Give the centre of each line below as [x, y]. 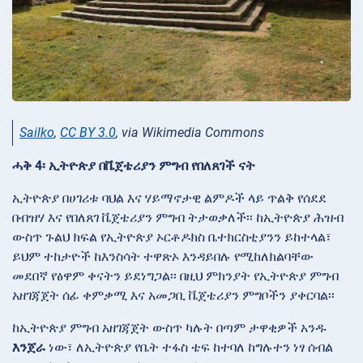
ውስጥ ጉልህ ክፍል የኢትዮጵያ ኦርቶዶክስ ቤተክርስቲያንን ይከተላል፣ [172, 237]
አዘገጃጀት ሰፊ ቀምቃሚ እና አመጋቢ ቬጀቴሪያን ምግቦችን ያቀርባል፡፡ [173, 295]
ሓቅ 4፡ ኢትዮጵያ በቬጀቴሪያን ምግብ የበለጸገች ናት [134, 165]
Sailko [37, 132]
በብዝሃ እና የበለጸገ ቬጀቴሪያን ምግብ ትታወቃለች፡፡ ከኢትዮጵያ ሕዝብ [178, 217]
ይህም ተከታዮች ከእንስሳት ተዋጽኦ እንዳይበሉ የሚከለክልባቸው [163, 256]
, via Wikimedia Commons [190, 132]
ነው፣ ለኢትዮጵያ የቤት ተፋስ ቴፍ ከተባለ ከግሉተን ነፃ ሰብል [189, 347]
